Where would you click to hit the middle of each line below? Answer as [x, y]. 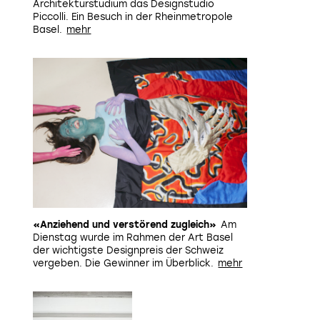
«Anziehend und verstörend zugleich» [125, 225]
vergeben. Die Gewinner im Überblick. [123, 263]
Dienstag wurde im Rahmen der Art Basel [133, 237]
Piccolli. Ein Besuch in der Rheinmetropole [133, 17]
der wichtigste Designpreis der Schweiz [128, 250]
